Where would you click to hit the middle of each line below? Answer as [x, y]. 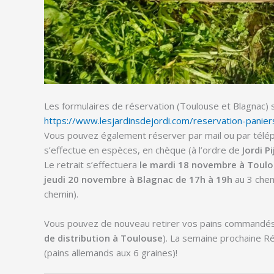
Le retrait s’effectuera [92, 164]
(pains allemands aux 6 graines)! [111, 252]
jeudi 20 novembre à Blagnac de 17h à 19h [138, 179]
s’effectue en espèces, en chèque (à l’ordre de [143, 150]
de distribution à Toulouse [103, 238]
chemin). [61, 194]
